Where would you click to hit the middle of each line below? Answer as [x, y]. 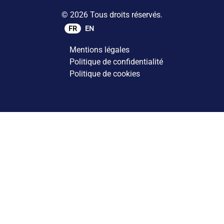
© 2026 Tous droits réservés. [112, 14]
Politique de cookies [104, 73]
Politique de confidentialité [116, 61]
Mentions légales [99, 49]
